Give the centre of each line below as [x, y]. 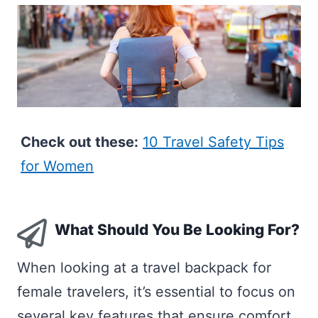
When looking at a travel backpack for [144, 268]
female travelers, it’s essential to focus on [156, 292]
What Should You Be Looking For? [177, 229]
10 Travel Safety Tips [213, 142]
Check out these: [79, 142]
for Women [57, 166]
